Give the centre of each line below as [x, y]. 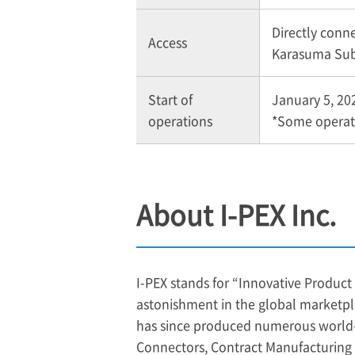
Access [168, 42]
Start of [170, 99]
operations [180, 120]
